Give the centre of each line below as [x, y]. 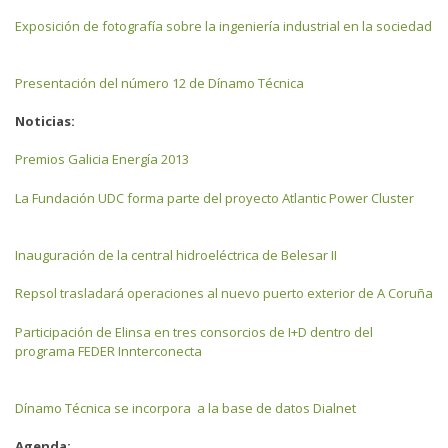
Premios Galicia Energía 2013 [102, 159]
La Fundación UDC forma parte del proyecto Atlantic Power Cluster [214, 197]
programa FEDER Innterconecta [108, 350]
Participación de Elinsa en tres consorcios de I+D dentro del [194, 331]
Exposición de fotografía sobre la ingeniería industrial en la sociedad [223, 25]
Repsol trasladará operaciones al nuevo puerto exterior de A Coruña [224, 293]
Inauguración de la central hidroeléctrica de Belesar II [176, 254]
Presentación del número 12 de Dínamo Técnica [159, 82]
